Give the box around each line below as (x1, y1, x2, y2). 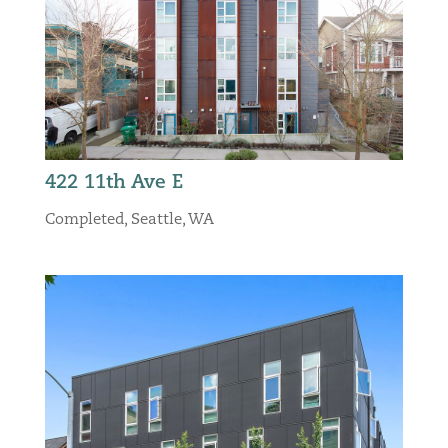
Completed (44, 213, 124, 229)
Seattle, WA (130, 213, 214, 229)
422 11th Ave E (44, 174, 183, 194)
